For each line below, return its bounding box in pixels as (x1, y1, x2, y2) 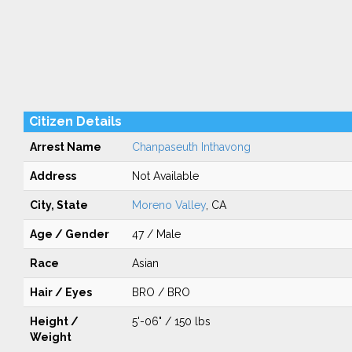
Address (29, 170, 76, 182)
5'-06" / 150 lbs (131, 315, 211, 328)
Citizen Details (28, 114, 122, 129)
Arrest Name (29, 141, 101, 153)
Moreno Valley (131, 199, 206, 211)
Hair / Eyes (29, 286, 92, 299)
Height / (29, 315, 79, 328)
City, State (29, 199, 88, 211)
